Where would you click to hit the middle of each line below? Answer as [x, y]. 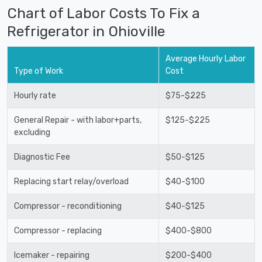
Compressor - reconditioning [68, 206]
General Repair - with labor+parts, [77, 120]
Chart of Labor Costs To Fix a [104, 13]
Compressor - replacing [58, 230]
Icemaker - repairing [51, 255]
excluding [32, 132]
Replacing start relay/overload [71, 181]
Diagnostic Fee [42, 157]
